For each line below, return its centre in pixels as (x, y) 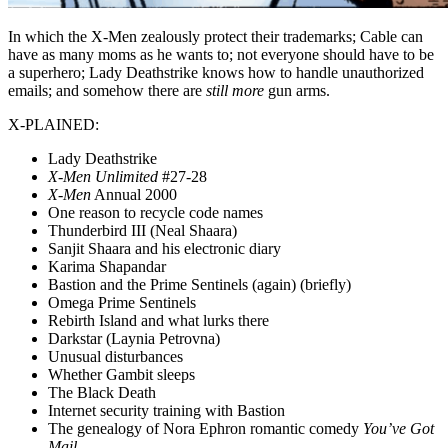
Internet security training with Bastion (166, 411)
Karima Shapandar (107, 267)
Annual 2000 (134, 195)
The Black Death (102, 393)
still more (235, 91)
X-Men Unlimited (103, 177)
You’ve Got (398, 429)
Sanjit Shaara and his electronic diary (164, 249)
